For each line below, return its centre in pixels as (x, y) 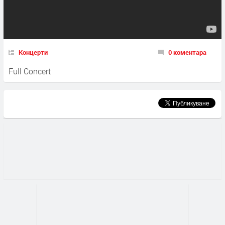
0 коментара (187, 52)
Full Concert (30, 71)
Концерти (33, 52)
